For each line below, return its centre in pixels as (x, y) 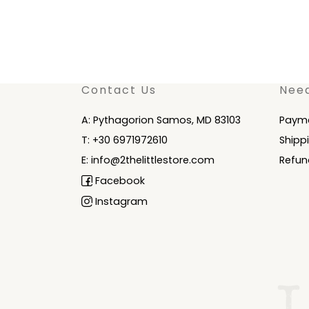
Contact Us (119, 90)
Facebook (119, 180)
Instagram (120, 201)
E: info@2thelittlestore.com (148, 160)
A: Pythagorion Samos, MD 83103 (161, 120)
